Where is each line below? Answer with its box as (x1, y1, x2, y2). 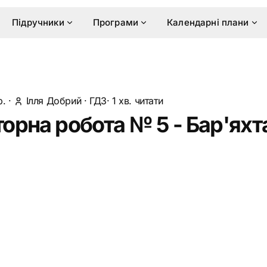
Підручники (12, 17, 64, 28)
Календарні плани (167, 17, 249, 28)
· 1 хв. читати (106, 95, 163, 107)
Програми (92, 17, 139, 28)
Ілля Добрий (26, 95, 82, 107)
